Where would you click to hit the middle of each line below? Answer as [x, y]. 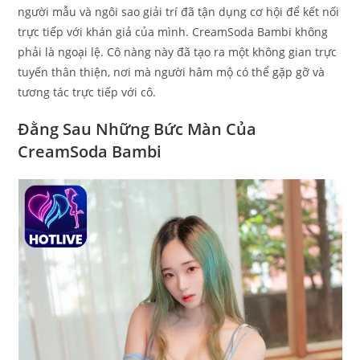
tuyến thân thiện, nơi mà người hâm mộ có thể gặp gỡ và [172, 72]
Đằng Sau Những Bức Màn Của [137, 129]
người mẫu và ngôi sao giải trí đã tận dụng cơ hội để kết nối [179, 12]
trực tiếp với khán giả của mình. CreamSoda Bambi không [173, 32]
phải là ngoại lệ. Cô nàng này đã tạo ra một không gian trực [178, 52]
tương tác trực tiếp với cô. [87, 92]
